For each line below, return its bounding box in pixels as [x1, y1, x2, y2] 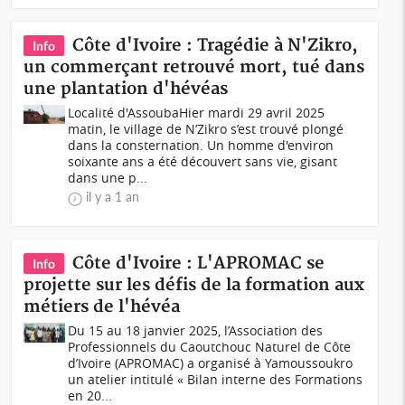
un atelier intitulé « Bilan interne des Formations [68, 371, 363, 388]
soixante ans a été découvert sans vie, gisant [68, 153, 338, 170]
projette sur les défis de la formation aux [24, 275, 365, 296]
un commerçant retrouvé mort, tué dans [24, 57, 365, 78]
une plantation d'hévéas [24, 79, 229, 99]
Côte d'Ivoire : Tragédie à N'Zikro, [72, 35, 359, 56]
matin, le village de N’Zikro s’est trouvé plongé [68, 120, 344, 137]
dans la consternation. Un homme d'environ [68, 137, 334, 154]
